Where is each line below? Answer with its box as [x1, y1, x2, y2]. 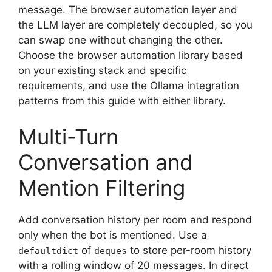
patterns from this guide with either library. [18, 94, 226, 107]
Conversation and [18, 149, 193, 175]
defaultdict [18, 245, 78, 256]
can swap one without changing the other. [18, 33, 223, 46]
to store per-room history [127, 244, 251, 256]
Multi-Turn [18, 124, 118, 149]
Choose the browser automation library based [18, 49, 243, 61]
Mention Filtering [18, 175, 185, 200]
